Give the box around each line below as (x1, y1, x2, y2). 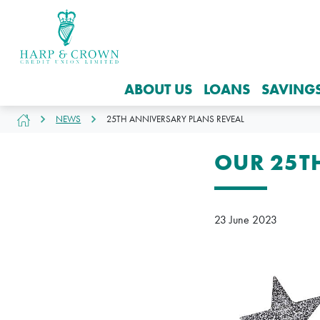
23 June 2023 (214, 212, 277, 228)
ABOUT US (124, 79, 192, 99)
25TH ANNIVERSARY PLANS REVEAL (106, 113, 245, 125)
